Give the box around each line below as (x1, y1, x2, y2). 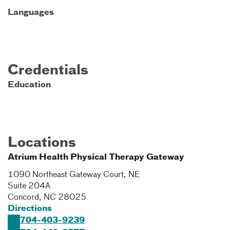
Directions (8, 205, 52, 213)
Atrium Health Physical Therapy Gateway (8, 154, 184, 162)
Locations (8, 137, 76, 150)
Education (8, 81, 51, 89)
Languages (8, 9, 54, 17)
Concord (8, 194, 39, 202)
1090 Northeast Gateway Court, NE (8, 171, 140, 179)
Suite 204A (8, 182, 50, 190)
